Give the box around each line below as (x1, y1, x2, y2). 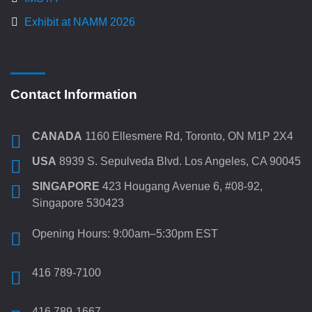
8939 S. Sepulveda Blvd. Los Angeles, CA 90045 (56, 155, 301, 167)
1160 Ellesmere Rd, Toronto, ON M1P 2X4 (82, 130, 293, 142)
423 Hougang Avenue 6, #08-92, (100, 180, 263, 192)
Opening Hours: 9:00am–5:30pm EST (32, 228, 218, 240)
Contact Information (10, 87, 137, 102)
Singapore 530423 (32, 197, 124, 209)
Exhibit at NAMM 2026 (24, 16, 135, 28)
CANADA (32, 130, 82, 142)
